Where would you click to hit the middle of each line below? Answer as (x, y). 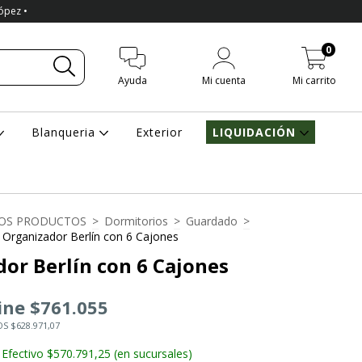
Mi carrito (314, 81)
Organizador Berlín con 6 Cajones (90, 236)
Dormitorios (136, 221)
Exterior (160, 132)
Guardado (212, 221)
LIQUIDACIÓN (257, 132)
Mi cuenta (223, 81)
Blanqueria (66, 132)
